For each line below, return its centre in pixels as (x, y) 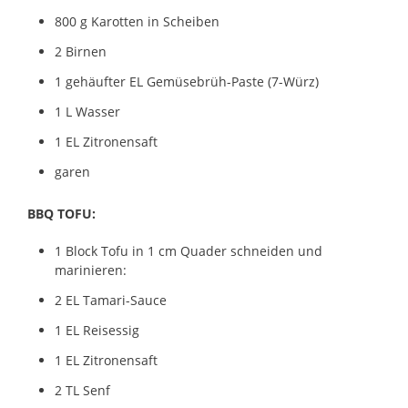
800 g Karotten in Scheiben (137, 21)
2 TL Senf (82, 390)
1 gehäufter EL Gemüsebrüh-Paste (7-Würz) (187, 81)
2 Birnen (81, 51)
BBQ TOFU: (61, 213)
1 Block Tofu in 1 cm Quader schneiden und (189, 250)
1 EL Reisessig (97, 330)
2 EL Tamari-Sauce (111, 300)
